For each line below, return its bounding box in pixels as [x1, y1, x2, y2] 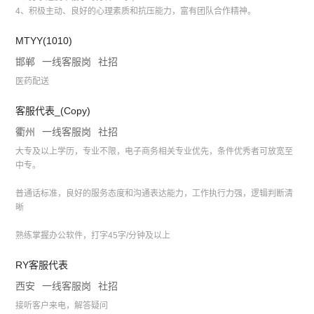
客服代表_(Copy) [15, 105, 91, 117]
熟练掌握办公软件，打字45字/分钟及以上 [15, 231, 171, 241]
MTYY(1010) [15, 35, 73, 47]
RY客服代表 [15, 259, 69, 271]
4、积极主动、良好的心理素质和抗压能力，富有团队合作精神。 [15, 6, 257, 17]
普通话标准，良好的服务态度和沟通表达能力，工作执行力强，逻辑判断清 [15, 189, 294, 199]
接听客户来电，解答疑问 [15, 301, 109, 311]
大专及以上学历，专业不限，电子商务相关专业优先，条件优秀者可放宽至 [15, 146, 294, 157]
